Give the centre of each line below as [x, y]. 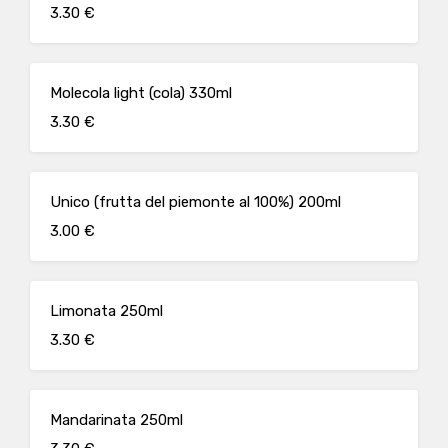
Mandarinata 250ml [116, 420]
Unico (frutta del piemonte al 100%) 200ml [195, 202]
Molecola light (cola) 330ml [141, 93]
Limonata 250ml [106, 311]
